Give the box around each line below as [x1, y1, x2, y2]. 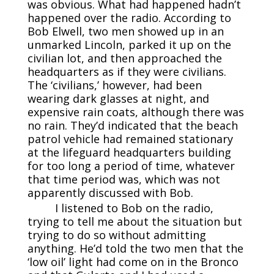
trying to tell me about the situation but [27, 213, 242, 229]
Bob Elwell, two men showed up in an [27, 23, 224, 39]
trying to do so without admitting [27, 227, 206, 242]
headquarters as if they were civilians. [27, 64, 226, 79]
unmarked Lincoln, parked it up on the [27, 37, 231, 52]
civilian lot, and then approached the [27, 50, 222, 65]
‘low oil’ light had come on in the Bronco [27, 254, 239, 269]
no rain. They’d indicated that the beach [27, 117, 238, 133]
